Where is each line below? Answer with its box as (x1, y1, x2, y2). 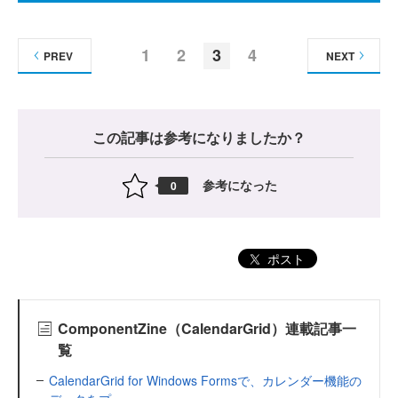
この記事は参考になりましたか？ (92, 126, 306, 147)
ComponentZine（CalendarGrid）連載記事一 (57, 317, 356, 338)
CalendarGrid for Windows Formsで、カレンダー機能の (49, 370, 362, 389)
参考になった (203, 176, 277, 195)
